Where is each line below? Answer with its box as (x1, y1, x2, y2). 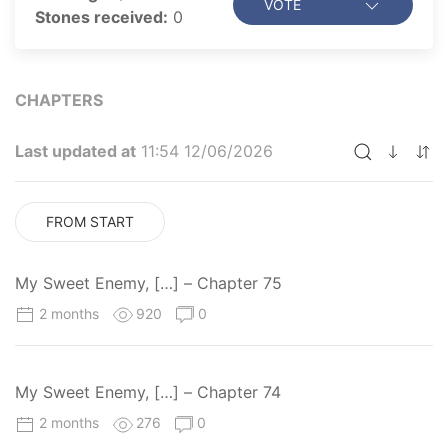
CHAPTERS (15, 90, 103, 111)
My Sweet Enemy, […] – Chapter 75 (15, 273, 282, 294)
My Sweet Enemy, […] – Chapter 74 (15, 382, 281, 403)
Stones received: (35, 7, 168, 28)
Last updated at (15, 141, 136, 162)
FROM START (46, 213, 134, 231)
